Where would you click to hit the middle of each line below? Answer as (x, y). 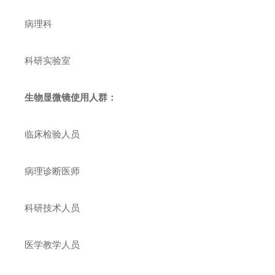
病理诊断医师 (52, 171)
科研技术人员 (52, 208)
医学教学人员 (52, 245)
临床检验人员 (52, 134)
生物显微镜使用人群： (71, 97)
